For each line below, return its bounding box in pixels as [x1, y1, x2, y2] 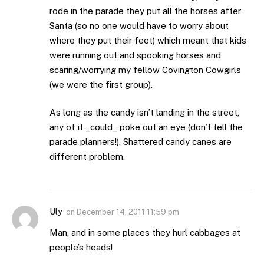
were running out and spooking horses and [49, 49, 221, 60]
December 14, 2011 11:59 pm [77, 207, 179, 217]
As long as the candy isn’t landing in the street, [49, 107, 239, 118]
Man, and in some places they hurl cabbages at [49, 227, 240, 238]
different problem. [49, 151, 125, 162]
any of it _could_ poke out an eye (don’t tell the [49, 122, 243, 133]
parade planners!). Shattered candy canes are [49, 137, 232, 147]
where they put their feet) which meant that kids [49, 35, 246, 45]
